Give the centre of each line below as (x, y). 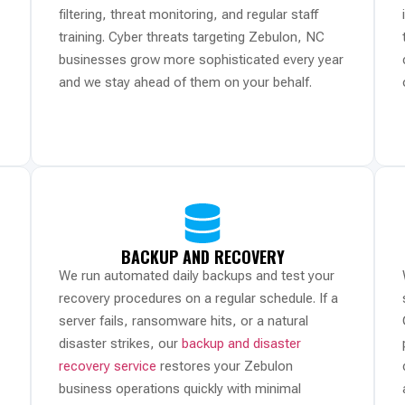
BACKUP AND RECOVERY (202, 257)
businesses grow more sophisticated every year (201, 59)
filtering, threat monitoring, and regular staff (188, 14)
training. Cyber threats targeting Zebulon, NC (192, 37)
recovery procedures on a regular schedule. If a (198, 299)
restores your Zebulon (225, 367)
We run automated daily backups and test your (197, 276)
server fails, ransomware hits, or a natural (184, 321)
